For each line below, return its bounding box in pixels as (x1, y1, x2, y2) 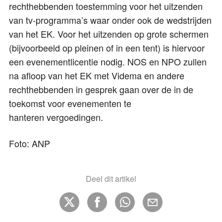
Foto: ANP (9, 136, 50, 150)
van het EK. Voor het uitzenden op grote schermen (9, 27, 209, 40)
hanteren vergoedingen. (9, 110, 103, 123)
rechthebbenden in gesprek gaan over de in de (9, 82, 193, 96)
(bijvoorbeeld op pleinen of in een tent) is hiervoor (9, 41, 205, 54)
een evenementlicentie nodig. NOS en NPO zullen (9, 55, 207, 68)
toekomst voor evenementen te (9, 96, 131, 110)
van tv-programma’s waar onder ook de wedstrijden (9, 13, 212, 26)
